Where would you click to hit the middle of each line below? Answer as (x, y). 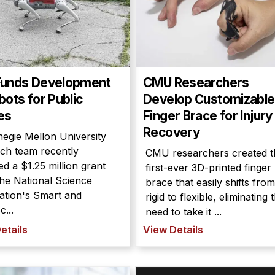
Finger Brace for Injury (208, 116)
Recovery (172, 132)
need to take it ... (184, 212)
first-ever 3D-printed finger (208, 168)
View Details (173, 230)
